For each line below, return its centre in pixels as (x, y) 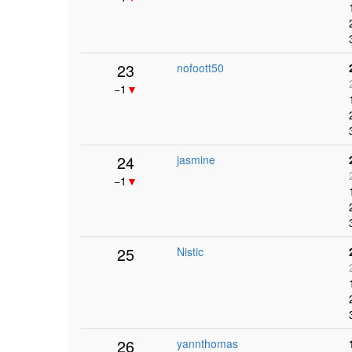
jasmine (196, 159)
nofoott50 (200, 68)
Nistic (190, 251)
